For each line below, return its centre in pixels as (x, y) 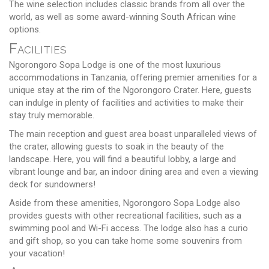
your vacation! (37, 253)
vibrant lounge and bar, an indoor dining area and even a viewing (134, 171)
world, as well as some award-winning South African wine (122, 17)
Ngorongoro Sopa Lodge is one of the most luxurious (115, 65)
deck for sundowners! (52, 184)
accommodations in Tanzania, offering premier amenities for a (133, 77)
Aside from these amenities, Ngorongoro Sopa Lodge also (125, 203)
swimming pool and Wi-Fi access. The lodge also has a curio (128, 228)
